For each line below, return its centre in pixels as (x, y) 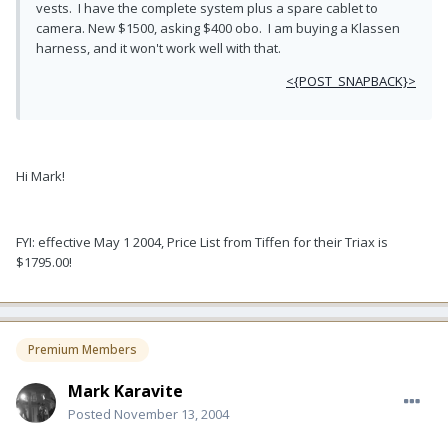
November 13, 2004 (171, 413)
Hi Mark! (40, 175)
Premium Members (82, 349)
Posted (91, 413)
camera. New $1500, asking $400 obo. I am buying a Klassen (218, 27)
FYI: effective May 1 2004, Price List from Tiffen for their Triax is (202, 241)
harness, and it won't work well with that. (158, 47)
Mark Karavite (125, 390)
